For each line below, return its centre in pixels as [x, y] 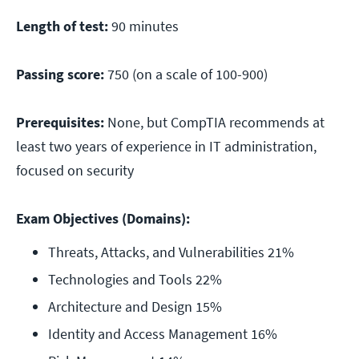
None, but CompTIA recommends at [214, 123]
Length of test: [62, 26]
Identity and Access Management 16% [163, 334]
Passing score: [60, 75]
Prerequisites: [60, 123]
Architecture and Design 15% [135, 307]
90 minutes [143, 26]
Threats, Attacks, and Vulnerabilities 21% [171, 252]
